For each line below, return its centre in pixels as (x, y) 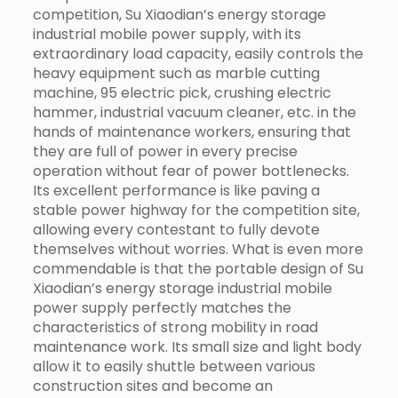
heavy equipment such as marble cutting (176, 74)
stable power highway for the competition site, (196, 211)
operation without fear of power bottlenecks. (191, 171)
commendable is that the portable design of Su (198, 269)
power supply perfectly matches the (162, 308)
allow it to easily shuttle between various (174, 367)
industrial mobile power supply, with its (167, 35)
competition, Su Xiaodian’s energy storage (179, 15)
